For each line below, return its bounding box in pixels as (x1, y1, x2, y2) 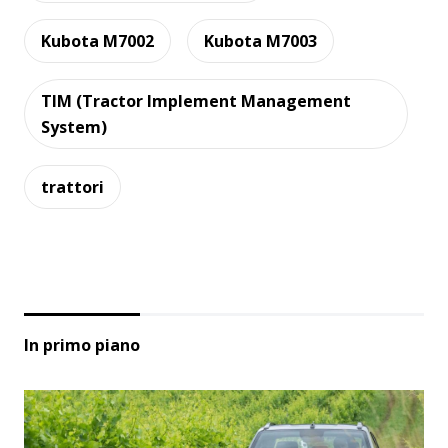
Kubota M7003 (204, 29, 317, 52)
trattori (41, 175, 104, 198)
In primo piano (24, 333, 140, 356)
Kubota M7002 (41, 29, 154, 52)
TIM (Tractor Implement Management (41, 89, 351, 112)
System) (41, 115, 107, 138)
